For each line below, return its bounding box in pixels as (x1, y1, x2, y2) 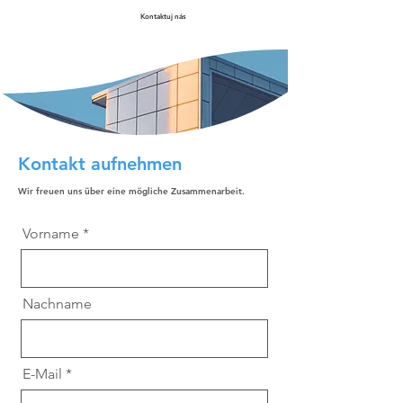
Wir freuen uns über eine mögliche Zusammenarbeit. (18, 185, 245, 197)
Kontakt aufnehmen (18, 153, 182, 175)
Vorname (22, 225, 79, 242)
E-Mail (22, 365, 62, 382)
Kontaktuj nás (140, 12, 186, 21)
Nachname (22, 295, 92, 312)
